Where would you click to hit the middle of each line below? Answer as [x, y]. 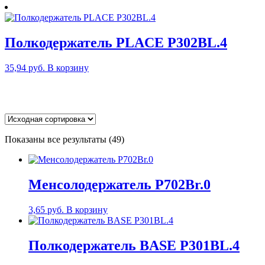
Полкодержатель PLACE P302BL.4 [116, 43]
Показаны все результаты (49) [64, 140]
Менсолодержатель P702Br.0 [119, 185]
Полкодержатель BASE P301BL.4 [134, 245]
